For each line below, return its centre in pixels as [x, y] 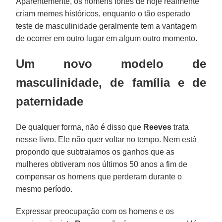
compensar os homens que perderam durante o [99, 176]
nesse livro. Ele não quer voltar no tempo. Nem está [107, 139]
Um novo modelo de [111, 63]
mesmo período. [44, 189]
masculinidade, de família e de [111, 82]
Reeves [158, 127]
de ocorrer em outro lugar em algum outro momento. [107, 38]
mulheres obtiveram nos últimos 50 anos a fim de [102, 164]
